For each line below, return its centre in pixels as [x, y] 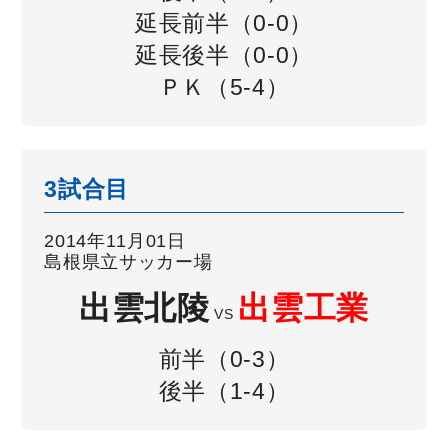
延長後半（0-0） [224, 55]
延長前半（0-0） [224, 23]
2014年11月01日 [115, 241]
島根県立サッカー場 [128, 262]
